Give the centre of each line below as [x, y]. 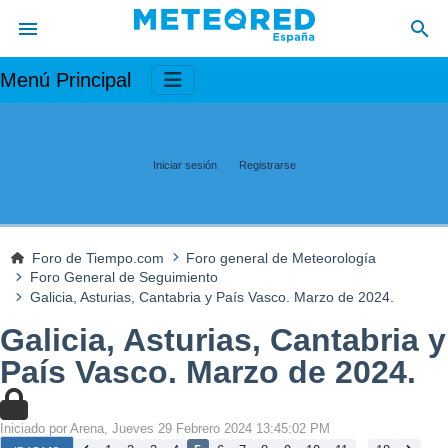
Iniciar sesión [184, 164]
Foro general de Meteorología [281, 257]
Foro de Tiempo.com [98, 257]
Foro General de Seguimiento [123, 277]
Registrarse [267, 164]
